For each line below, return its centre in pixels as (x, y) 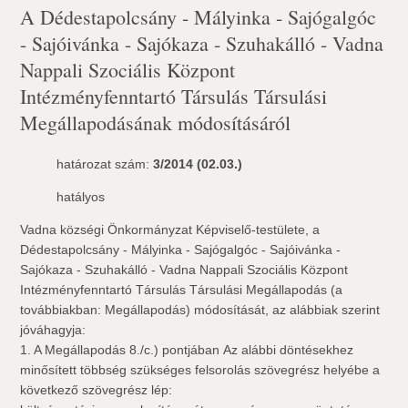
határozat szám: (105, 164)
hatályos (81, 197)
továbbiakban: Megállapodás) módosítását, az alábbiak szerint (200, 310)
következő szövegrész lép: (97, 390)
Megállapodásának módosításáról (156, 122)
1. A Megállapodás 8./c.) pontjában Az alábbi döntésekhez (187, 350)
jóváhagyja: (53, 330)
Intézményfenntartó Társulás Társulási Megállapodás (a (182, 290)
